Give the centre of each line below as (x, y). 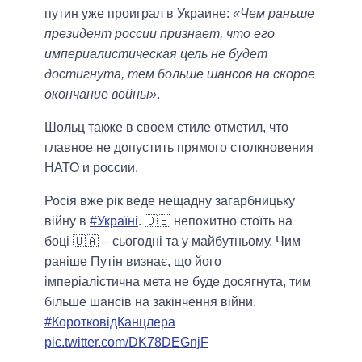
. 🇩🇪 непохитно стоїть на (215, 221)
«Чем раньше (274, 14)
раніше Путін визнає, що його (133, 262)
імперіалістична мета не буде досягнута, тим (178, 282)
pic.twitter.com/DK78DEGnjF (126, 343)
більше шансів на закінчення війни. (150, 302)
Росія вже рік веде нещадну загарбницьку (170, 201)
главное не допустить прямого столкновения (179, 148)
